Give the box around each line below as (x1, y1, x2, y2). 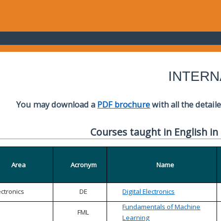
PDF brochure (97, 99, 150, 110)
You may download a (16, 99, 98, 110)
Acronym (70, 160, 97, 170)
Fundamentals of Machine (122, 202, 201, 212)
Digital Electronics (122, 187, 175, 196)
